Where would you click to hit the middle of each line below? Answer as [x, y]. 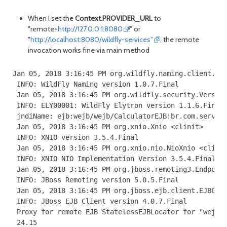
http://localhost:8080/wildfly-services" [92, 40]
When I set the [51, 18]
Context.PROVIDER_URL [114, 18]
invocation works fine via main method [89, 50]
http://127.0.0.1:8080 [90, 29]
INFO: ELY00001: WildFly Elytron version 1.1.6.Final [118, 105]
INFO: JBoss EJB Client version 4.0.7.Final [100, 201]
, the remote [180, 40]
